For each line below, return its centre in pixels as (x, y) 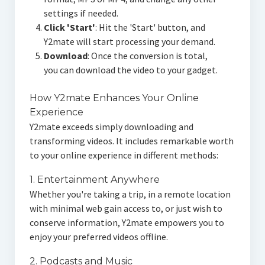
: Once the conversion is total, (147, 56)
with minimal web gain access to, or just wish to (126, 209)
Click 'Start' (69, 28)
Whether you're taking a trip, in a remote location (130, 194)
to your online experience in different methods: (124, 155)
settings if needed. (81, 13)
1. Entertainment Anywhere (94, 180)
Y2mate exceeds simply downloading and (111, 127)
